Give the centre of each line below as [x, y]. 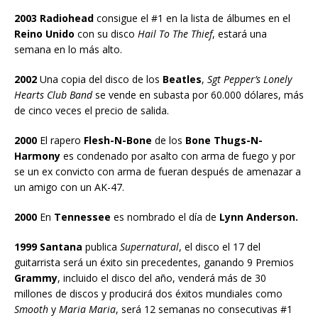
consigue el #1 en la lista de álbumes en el [192, 18]
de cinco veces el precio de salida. [92, 110]
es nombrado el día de [165, 216]
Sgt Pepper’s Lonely [250, 79]
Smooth [31, 309]
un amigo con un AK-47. [69, 187]
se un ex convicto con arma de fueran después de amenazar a [158, 171]
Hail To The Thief [175, 33]
